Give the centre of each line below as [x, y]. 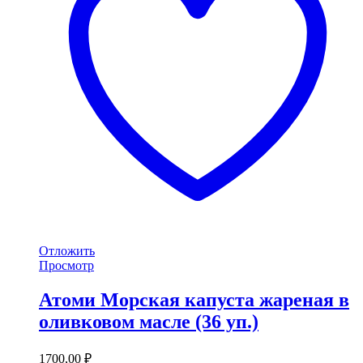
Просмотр [66, 265]
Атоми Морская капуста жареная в [194, 299]
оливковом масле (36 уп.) [149, 321]
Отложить [67, 250]
